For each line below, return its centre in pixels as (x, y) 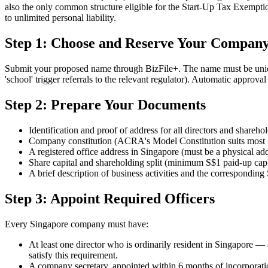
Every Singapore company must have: (77, 224)
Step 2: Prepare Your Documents (105, 105)
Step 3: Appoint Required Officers (110, 198)
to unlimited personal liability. (60, 18)
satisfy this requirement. (73, 255)
